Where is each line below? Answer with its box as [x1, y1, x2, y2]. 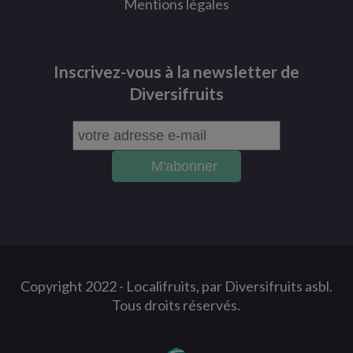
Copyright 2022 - [20, 277, 126, 295]
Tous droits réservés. [112, 296, 241, 314]
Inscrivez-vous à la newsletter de [53, 61, 299, 82]
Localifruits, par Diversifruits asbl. [125, 277, 333, 295]
